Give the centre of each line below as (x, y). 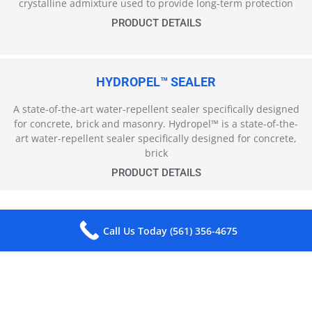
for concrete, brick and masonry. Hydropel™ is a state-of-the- (156, 124)
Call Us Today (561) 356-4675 (170, 231)
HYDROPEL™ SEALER (156, 82)
